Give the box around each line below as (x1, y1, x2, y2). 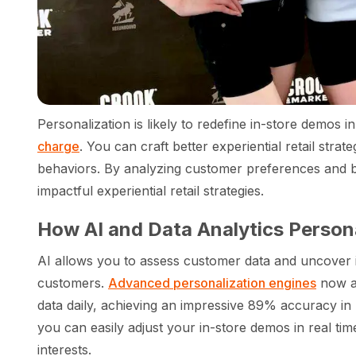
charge (37, 138, 79, 155)
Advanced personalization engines (108, 275, 316, 292)
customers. (37, 275, 108, 292)
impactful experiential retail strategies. (37, 183, 264, 199)
